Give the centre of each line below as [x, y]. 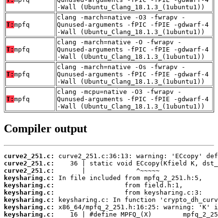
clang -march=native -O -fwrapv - [119, 42]
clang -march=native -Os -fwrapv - [121, 67]
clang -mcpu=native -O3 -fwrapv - [119, 92]
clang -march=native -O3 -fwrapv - [121, 18]
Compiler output [45, 128]
